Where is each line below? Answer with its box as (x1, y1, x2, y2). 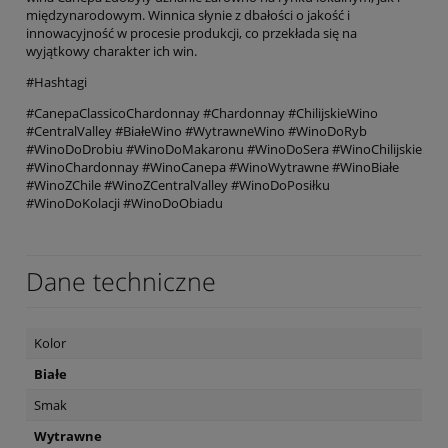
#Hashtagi (26, 72, 87, 91)
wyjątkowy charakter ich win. (26, 41, 197, 60)
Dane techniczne (26, 263, 216, 298)
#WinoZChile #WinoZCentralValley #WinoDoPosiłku (26, 175, 330, 194)
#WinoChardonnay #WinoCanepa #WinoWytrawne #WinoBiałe (26, 157, 399, 176)
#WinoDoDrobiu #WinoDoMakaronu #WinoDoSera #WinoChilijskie (26, 139, 422, 158)
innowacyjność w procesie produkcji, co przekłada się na (26, 23, 357, 42)
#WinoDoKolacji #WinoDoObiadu (26, 193, 223, 212)
